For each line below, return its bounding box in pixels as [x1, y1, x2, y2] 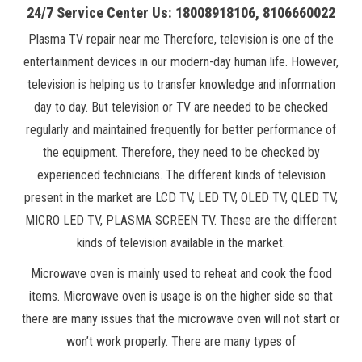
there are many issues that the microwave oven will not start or [22, 310, 340, 326]
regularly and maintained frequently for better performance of [26, 121, 336, 137]
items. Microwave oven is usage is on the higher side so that [29, 288, 333, 304]
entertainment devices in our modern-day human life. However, [23, 53, 339, 69]
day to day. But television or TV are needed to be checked [34, 99, 328, 115]
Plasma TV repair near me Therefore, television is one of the [28, 31, 334, 47]
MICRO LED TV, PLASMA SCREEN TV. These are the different [25, 212, 337, 228]
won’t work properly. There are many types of [66, 333, 296, 349]
